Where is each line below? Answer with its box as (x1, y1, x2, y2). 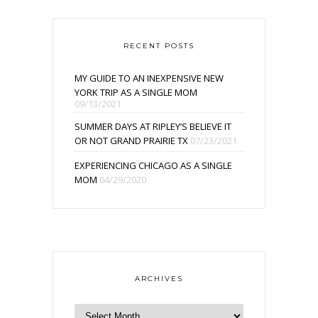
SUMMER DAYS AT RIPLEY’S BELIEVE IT (75, 119, 231, 133)
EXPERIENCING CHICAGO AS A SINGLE (75, 158, 232, 172)
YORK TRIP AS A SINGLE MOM (75, 85, 197, 99)
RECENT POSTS (124, 40, 194, 50)
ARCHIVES (135, 273, 183, 283)
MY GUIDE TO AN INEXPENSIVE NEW (75, 71, 224, 84)
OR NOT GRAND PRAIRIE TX (75, 133, 188, 147)
